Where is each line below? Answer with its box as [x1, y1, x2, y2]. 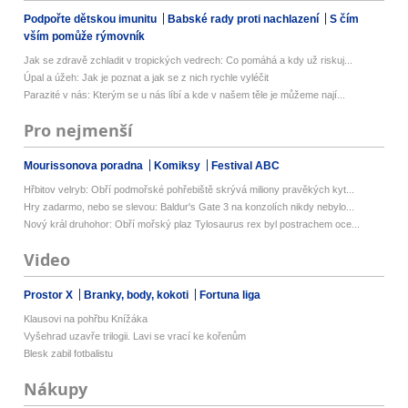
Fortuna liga [199, 289, 261, 302]
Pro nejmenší [24, 118, 134, 142]
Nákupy [24, 378, 88, 402]
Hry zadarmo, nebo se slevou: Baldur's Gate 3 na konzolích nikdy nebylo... [24, 200, 355, 212]
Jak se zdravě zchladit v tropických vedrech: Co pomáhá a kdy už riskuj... [24, 54, 353, 66]
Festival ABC [211, 158, 280, 172]
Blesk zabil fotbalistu [24, 348, 114, 360]
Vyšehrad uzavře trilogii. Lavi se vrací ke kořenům [24, 331, 247, 342]
